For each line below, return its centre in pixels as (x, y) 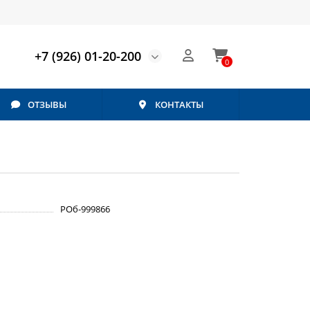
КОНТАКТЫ (180, 104)
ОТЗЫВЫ (47, 104)
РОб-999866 (85, 209)
